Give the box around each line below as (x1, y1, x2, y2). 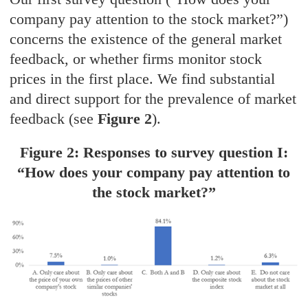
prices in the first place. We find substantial (10, 70, 276, 88)
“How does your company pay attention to (17, 164, 291, 181)
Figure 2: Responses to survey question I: (19, 144, 288, 162)
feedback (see (10, 110, 98, 128)
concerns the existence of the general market (10, 30, 283, 48)
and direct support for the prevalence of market (10, 90, 297, 108)
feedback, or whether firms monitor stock (10, 50, 263, 68)
